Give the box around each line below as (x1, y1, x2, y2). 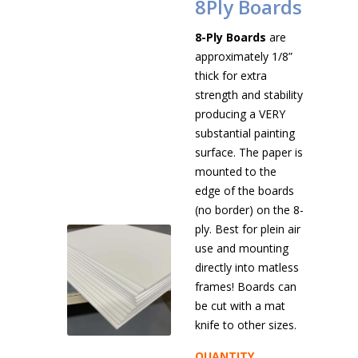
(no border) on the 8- (195, 202, 304, 217)
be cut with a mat (195, 298, 285, 313)
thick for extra (195, 68, 267, 83)
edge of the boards (195, 183, 294, 198)
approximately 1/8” (195, 49, 292, 64)
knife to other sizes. (195, 317, 296, 332)
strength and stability (195, 87, 303, 102)
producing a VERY (195, 106, 285, 121)
